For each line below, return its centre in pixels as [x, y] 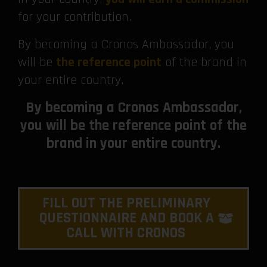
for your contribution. [74, 18]
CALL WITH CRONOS [126, 233]
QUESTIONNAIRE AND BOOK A [126, 218]
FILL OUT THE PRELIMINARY [126, 204]
